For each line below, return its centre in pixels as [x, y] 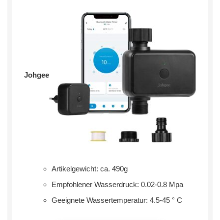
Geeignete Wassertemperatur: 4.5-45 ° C [117, 200]
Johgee [36, 75]
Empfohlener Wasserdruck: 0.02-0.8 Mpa [117, 184]
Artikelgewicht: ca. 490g [90, 169]
